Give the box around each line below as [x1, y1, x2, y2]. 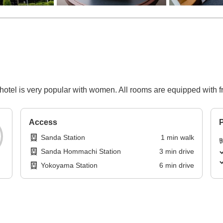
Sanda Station [41, 133, 86, 142]
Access [29, 118, 58, 127]
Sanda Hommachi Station [41, 147, 121, 156]
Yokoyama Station [41, 161, 98, 170]
